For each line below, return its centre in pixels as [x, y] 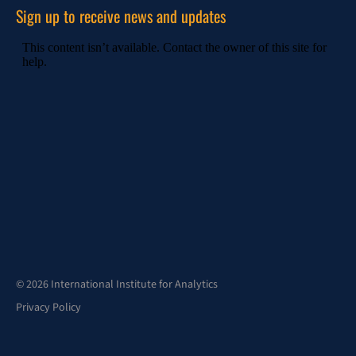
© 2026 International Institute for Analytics [117, 284]
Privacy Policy [48, 308]
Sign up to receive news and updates [121, 16]
